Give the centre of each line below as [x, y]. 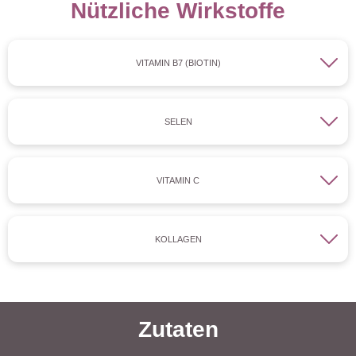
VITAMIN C [178, 181]
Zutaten [178, 330]
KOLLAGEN [178, 240]
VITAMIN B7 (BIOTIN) [178, 63]
